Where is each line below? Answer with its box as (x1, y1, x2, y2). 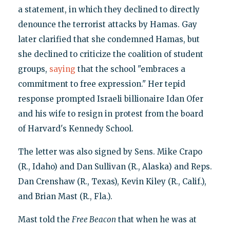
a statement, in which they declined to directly (17, 4, 200, 14)
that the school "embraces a (75, 64, 185, 74)
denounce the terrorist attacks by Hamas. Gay (17, 19, 197, 29)
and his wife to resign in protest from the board (17, 108, 203, 119)
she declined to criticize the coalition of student (17, 49, 203, 59)
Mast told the (17, 214, 72, 224)
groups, (17, 64, 49, 74)
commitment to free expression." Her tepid (17, 79, 185, 89)
